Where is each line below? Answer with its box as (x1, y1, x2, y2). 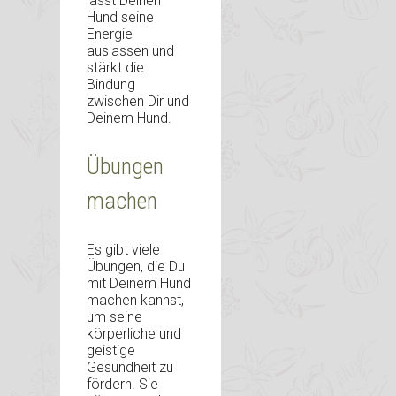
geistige (87, 342, 135, 360)
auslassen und (87, 42, 174, 60)
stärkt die (87, 59, 144, 77)
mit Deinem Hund (87, 275, 191, 293)
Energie (87, 26, 133, 43)
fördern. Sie (87, 376, 158, 393)
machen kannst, (87, 292, 184, 309)
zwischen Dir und (87, 93, 189, 110)
